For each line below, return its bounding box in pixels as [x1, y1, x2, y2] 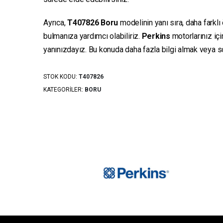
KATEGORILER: [43, 86, 85, 94]
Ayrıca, [43, 17, 68, 27]
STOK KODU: [43, 73, 79, 81]
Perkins [141, 31, 170, 41]
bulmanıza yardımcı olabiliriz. [43, 31, 142, 41]
